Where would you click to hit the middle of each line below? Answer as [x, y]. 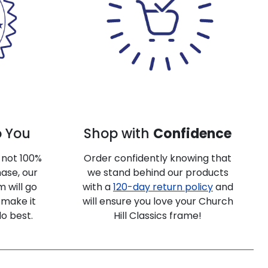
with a [98, 187]
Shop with [119, 133]
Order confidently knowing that [158, 158]
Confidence [193, 133]
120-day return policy [163, 187]
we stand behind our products [158, 172]
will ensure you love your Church [158, 201]
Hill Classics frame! [158, 215]
